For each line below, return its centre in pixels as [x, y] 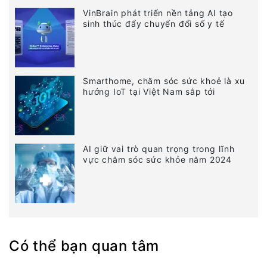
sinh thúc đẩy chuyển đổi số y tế [154, 23]
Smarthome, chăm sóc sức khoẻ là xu [164, 80]
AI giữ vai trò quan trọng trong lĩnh [159, 148]
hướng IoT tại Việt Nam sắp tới [149, 91]
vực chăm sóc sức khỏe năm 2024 [158, 159]
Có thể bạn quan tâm [84, 246]
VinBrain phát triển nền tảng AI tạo [158, 13]
